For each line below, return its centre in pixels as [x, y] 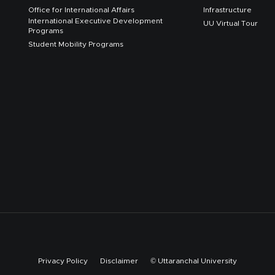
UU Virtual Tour [230, 23]
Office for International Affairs [81, 10]
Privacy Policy [63, 261]
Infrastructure [227, 10]
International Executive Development [95, 21]
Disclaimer [119, 261]
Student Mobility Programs [76, 44]
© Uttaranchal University [194, 261]
